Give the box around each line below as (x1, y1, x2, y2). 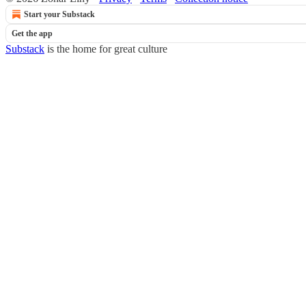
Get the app (12, 29, 53, 38)
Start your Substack (24, 10, 95, 19)
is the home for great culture (44, 43, 167, 55)
